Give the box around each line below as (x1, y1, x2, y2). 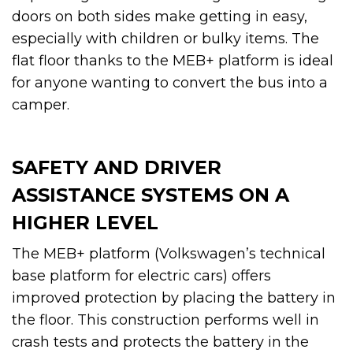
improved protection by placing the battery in (12, 288, 336, 307)
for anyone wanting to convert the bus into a (12, 73, 328, 91)
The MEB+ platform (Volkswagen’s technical (12, 244, 325, 262)
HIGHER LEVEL (12, 210, 158, 234)
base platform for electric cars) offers (12, 266, 271, 284)
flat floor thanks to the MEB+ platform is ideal (12, 51, 333, 69)
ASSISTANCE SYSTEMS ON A (12, 183, 289, 206)
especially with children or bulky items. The (12, 29, 319, 47)
